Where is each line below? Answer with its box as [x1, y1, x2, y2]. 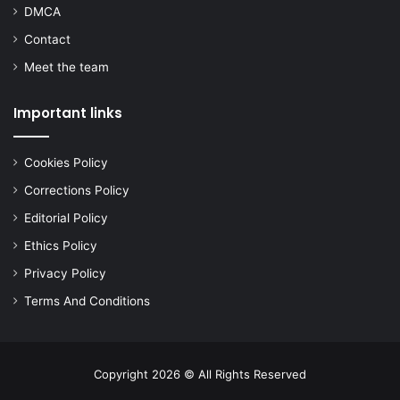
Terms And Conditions [24, 293, 150, 308]
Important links [13, 103, 122, 122]
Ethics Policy [24, 237, 97, 253]
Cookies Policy [24, 154, 108, 170]
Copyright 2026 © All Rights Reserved [94, 366, 306, 381]
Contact [24, 31, 71, 46]
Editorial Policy [24, 210, 108, 225]
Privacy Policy [24, 265, 106, 280]
